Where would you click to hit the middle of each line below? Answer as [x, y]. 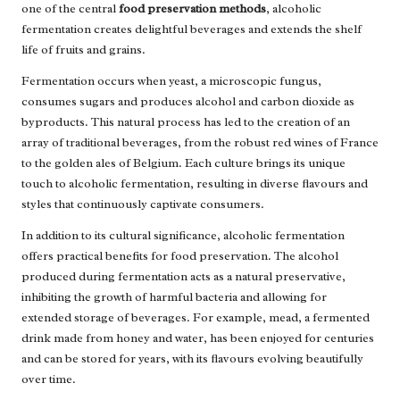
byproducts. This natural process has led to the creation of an [186, 122]
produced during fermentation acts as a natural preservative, [183, 277]
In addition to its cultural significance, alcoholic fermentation [183, 236]
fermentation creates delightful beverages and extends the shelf [192, 29]
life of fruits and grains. [83, 50]
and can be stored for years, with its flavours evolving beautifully [192, 359]
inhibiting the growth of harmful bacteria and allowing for [174, 297]
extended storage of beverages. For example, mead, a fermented [196, 318]
